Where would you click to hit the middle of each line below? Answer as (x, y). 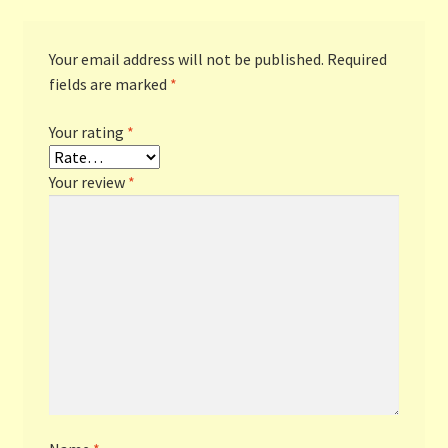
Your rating (87, 131)
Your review (88, 181)
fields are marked (109, 84)
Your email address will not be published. (186, 59)
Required (356, 59)
